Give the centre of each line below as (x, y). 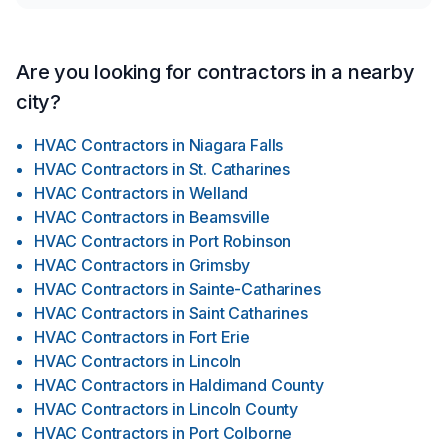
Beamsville (229, 217)
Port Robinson (240, 241)
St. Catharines (239, 169)
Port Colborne (240, 433)
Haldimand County (256, 385)
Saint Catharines (248, 313)
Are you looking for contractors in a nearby (215, 72)
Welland (218, 193)
